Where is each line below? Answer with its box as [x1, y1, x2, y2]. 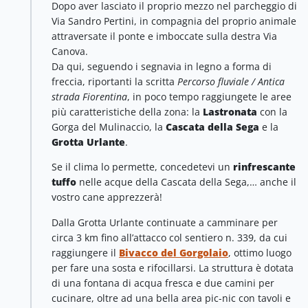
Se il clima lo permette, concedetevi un [52, 160, 233, 174]
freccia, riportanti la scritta [52, 74, 177, 88]
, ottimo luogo [228, 245, 291, 259]
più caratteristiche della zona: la [52, 104, 203, 118]
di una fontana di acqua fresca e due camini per [52, 276, 274, 289]
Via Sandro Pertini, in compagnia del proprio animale [52, 14, 296, 27]
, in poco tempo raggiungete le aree [127, 89, 291, 103]
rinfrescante [233, 160, 296, 174]
